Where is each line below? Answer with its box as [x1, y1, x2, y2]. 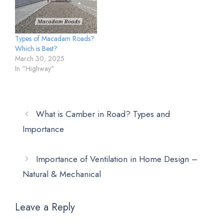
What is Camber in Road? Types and [36, 107, 170, 120]
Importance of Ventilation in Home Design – [36, 152, 198, 165]
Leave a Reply [15, 200, 75, 215]
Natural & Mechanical [22, 167, 101, 180]
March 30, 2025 [15, 53, 64, 63]
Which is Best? [15, 43, 57, 53]
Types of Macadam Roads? [15, 33, 94, 43]
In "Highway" [15, 63, 54, 73]
